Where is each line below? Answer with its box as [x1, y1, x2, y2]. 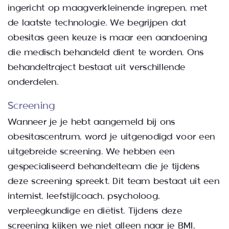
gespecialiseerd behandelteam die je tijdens [7, 161, 200, 172]
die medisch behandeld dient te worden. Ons [7, 47, 204, 58]
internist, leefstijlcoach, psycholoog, [7, 191, 160, 202]
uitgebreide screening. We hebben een [7, 146, 175, 157]
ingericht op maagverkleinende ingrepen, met [7, 3, 208, 14]
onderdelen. [7, 77, 58, 88]
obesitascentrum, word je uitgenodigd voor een [7, 131, 215, 143]
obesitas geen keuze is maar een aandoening [7, 32, 208, 43]
